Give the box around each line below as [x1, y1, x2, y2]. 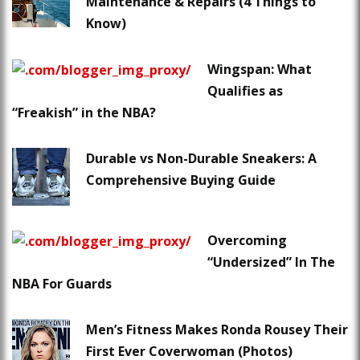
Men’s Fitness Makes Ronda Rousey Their [86, 321, 348, 339]
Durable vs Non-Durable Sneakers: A [86, 149, 317, 168]
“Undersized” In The [207, 253, 335, 272]
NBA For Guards [12, 275, 112, 293]
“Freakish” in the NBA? [12, 104, 156, 122]
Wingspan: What [207, 60, 312, 79]
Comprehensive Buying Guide [86, 171, 276, 190]
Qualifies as [207, 82, 283, 100]
